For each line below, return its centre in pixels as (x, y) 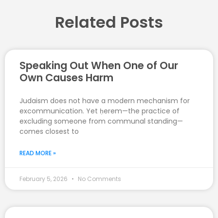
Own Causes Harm (66, 77)
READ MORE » (38, 153)
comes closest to (49, 131)
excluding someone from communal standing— (101, 121)
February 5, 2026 (44, 179)
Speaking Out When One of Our (99, 65)
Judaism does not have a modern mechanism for (105, 100)
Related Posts (109, 22)
